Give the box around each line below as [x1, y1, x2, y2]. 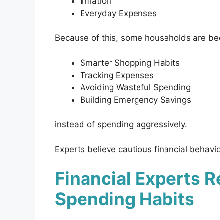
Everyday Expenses [80, 8, 157, 18]
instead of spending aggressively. [55, 119, 187, 130]
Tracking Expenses [80, 70, 154, 80]
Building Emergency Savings [80, 94, 191, 105]
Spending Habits [55, 189, 194, 210]
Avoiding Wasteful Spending [80, 82, 191, 92]
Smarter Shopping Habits [80, 57, 180, 68]
